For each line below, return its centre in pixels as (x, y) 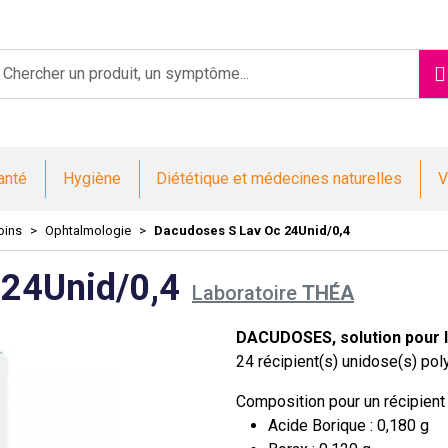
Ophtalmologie (88, 230)
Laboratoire (244, 293)
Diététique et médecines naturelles (279, 178)
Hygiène (91, 178)
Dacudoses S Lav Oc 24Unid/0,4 (252, 230)
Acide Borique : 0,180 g (348, 425)
